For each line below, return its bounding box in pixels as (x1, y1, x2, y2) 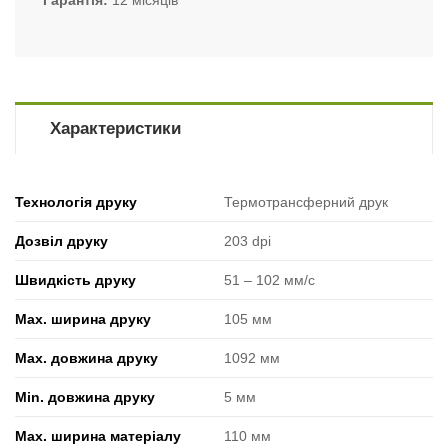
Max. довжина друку (15, 350, 158, 366)
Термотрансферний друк (224, 194, 388, 210)
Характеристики (49, 119, 181, 138)
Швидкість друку (15, 272, 136, 288)
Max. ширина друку (15, 311, 151, 327)
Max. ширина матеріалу (15, 428, 181, 444)
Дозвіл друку (15, 233, 108, 249)
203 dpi (224, 233, 271, 249)
